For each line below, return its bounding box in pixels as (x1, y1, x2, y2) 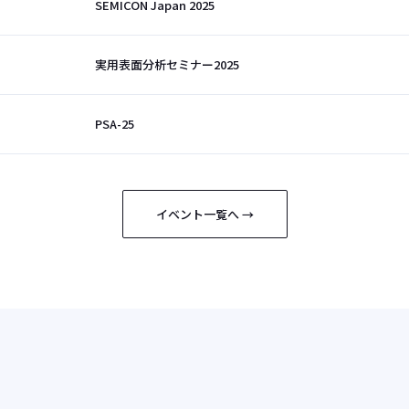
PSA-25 (95, 115, 135, 133)
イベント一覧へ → (155, 204, 254, 223)
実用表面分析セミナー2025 (95, 56, 240, 74)
